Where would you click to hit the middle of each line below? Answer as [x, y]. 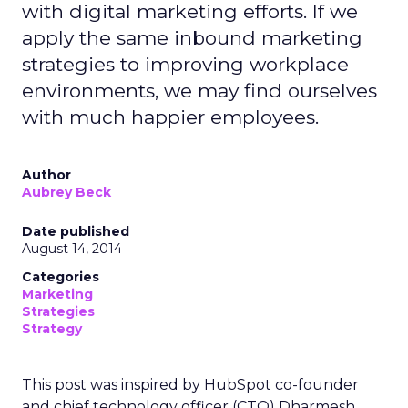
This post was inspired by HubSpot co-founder [190, 385]
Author [46, 175]
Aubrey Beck [66, 192]
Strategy [52, 329]
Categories [61, 277]
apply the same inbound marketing [192, 38]
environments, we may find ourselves [199, 91]
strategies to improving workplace [185, 64]
